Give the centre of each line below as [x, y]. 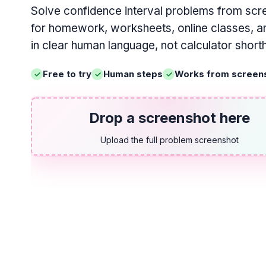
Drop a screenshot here [169, 118]
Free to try [67, 74]
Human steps [133, 74]
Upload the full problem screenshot [169, 140]
